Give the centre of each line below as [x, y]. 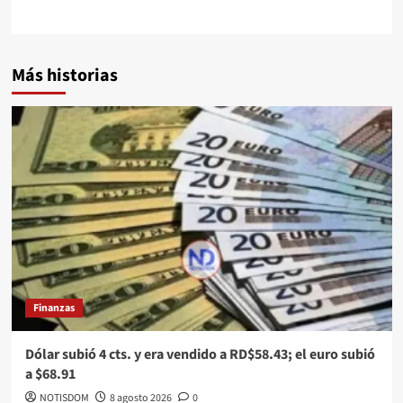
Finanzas [54, 308]
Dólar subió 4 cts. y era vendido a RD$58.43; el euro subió [200, 354]
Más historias [64, 75]
